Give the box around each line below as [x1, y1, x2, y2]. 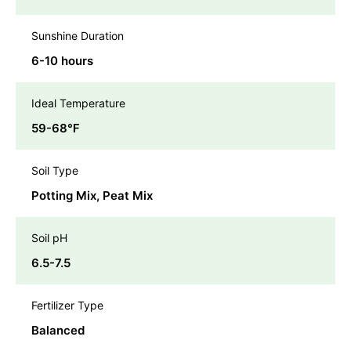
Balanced [31, 323, 85, 338]
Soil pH [31, 231, 67, 245]
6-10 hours [31, 53, 93, 69]
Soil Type [31, 164, 78, 178]
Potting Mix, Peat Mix [31, 188, 153, 204]
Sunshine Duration [31, 29, 124, 43]
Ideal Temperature [31, 96, 125, 110]
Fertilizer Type [31, 299, 103, 313]
